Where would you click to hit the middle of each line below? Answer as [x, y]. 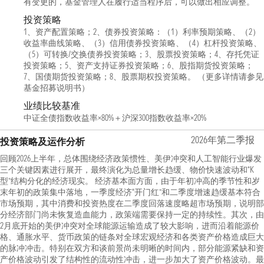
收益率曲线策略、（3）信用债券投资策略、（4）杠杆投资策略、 [143, 43]
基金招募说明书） [57, 88]
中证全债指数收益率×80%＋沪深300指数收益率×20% [115, 118]
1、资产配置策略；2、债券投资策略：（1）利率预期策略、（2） [142, 32]
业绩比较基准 [52, 105]
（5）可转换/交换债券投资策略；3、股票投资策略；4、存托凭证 [141, 54]
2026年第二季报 [223, 140]
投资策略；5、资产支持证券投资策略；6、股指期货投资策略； [138, 65]
